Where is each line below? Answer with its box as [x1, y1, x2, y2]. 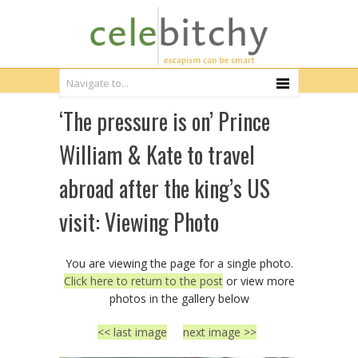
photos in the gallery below [109, 291, 249, 306]
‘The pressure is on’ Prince [59, 105, 270, 137]
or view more [222, 273, 295, 288]
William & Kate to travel [59, 138, 255, 171]
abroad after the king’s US [59, 172, 270, 205]
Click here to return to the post [63, 273, 223, 288]
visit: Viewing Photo [59, 205, 219, 238]
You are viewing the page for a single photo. [65, 256, 293, 271]
